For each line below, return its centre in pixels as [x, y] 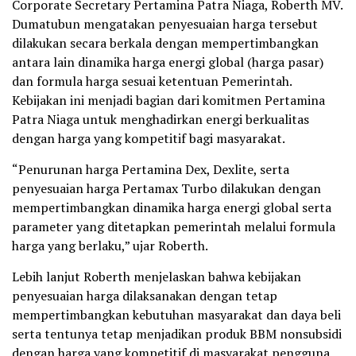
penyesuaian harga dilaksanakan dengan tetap [145, 296]
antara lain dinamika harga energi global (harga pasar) [168, 62]
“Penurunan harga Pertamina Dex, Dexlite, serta [151, 170]
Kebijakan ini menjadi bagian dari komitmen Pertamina [168, 101]
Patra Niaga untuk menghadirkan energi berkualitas [161, 120]
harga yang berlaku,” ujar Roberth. [110, 246]
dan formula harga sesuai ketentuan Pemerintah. [152, 81]
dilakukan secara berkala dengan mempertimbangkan [165, 43]
